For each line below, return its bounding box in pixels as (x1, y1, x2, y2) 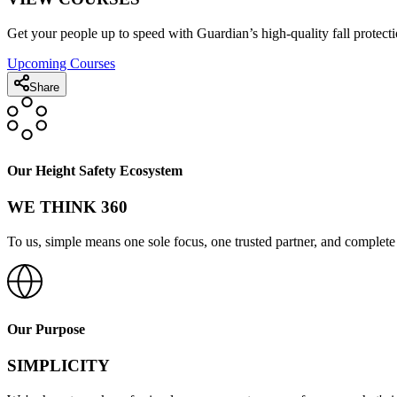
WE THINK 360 (7, 197, 128, 216)
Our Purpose (7, 321, 85, 337)
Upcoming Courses (7, 55, 115, 71)
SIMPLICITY (7, 355, 110, 375)
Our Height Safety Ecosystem (7, 162, 183, 178)
